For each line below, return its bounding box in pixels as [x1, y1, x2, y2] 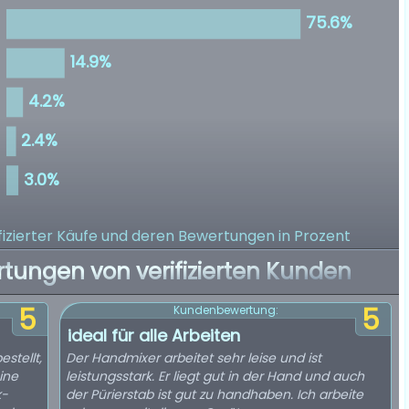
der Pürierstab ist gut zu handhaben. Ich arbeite [66, 385, 363, 404]
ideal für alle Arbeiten [68, 324, 240, 347]
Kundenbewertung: [173, 302, 278, 318]
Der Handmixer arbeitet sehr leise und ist [66, 349, 321, 367]
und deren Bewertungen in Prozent [101, 225, 351, 246]
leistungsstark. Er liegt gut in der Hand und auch [66, 367, 364, 385]
